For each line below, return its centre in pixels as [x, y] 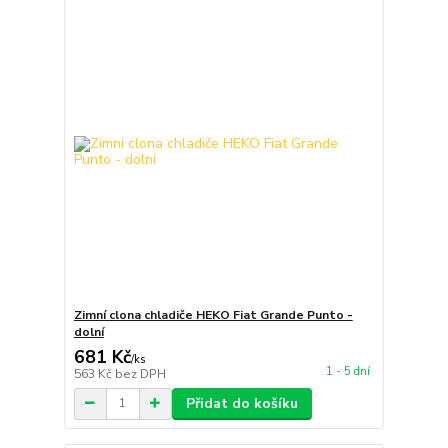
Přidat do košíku [241, 403]
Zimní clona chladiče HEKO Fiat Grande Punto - [213, 314]
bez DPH [140, 373]
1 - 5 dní [347, 371]
